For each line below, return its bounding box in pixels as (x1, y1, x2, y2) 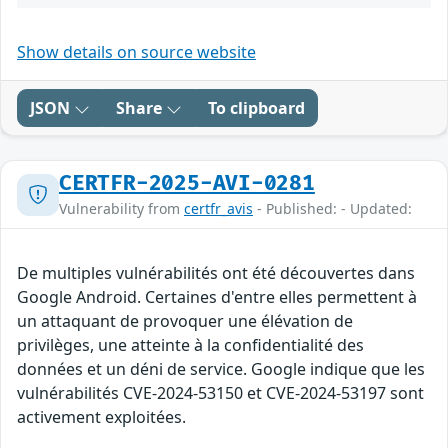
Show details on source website (17, 41, 256, 64)
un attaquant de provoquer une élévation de (17, 310, 353, 333)
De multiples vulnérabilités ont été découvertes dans (17, 262, 415, 285)
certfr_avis (184, 199, 253, 219)
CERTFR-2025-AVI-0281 (59, 171, 315, 197)
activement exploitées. (17, 406, 186, 429)
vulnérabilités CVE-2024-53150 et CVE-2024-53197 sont (17, 382, 424, 405)
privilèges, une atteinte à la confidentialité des (17, 334, 364, 357)
